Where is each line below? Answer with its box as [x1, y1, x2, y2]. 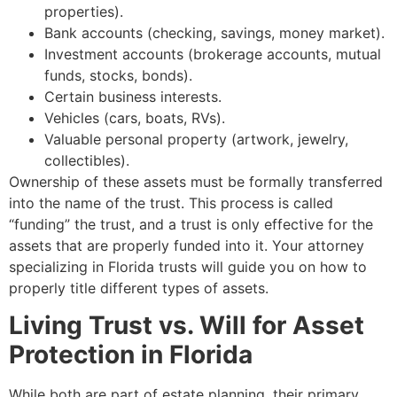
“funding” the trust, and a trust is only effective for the [9, 215, 373, 234]
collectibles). [44, 152, 129, 170]
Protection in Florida [9, 339, 253, 370]
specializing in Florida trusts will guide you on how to [9, 258, 367, 276]
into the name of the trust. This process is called [9, 194, 333, 213]
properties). [44, 3, 123, 21]
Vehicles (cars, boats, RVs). [44, 109, 225, 128]
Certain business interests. [44, 88, 222, 106]
